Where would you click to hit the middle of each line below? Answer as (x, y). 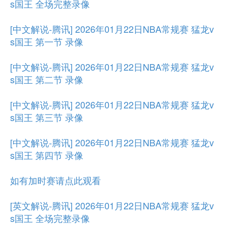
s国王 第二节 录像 (47, 79)
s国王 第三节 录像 (47, 117)
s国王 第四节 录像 (47, 155)
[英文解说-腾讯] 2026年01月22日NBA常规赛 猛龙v (112, 205)
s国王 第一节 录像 (47, 41)
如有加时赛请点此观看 (55, 180)
